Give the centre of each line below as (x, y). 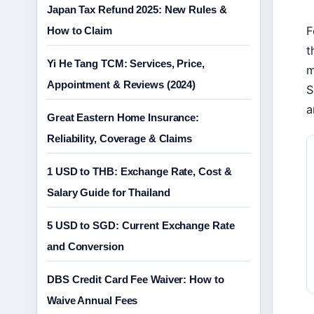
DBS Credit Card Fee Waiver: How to (136, 279)
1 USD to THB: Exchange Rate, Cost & (139, 171)
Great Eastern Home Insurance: (123, 117)
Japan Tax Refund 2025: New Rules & (137, 9)
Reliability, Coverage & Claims (120, 138)
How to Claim (80, 30)
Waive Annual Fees (93, 300)
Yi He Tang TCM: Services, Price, (126, 63)
